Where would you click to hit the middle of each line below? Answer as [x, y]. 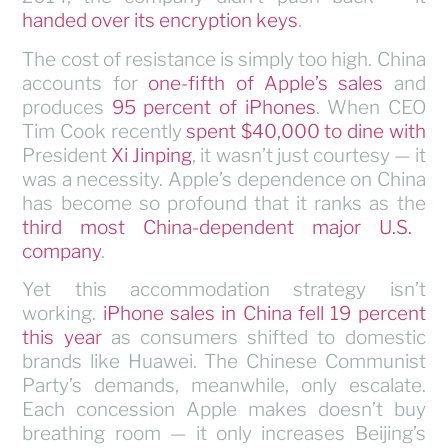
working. [62, 313]
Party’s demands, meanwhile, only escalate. [224, 385]
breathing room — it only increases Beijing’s [224, 433]
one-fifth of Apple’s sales [266, 83]
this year [62, 337]
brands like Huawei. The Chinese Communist [224, 361]
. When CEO [370, 107]
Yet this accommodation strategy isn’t [224, 289]
